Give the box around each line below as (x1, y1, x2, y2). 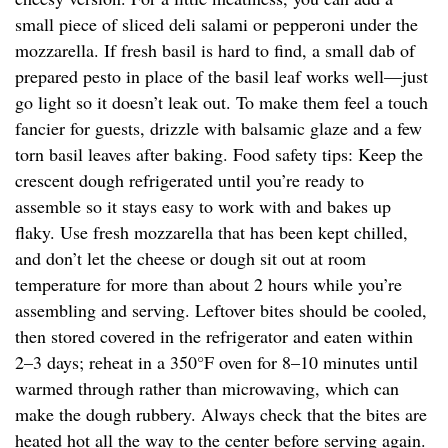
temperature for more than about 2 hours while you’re (15, 272, 402, 297)
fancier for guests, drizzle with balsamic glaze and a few (15, 116, 422, 141)
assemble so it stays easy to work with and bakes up (15, 194, 391, 219)
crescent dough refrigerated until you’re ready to (15, 168, 364, 193)
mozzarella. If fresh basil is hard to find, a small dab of (15, 38, 415, 63)
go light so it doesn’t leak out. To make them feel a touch (15, 90, 428, 115)
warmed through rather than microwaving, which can (15, 376, 399, 401)
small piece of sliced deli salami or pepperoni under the (15, 12, 418, 37)
